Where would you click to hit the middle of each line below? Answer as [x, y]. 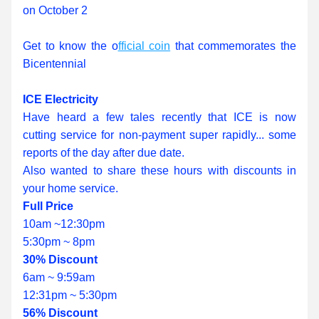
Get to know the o [70, 46]
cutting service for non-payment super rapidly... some [159, 135]
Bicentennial [54, 64]
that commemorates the [233, 46]
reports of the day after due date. [104, 153]
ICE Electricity [61, 99]
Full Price [48, 206]
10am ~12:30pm [64, 224]
